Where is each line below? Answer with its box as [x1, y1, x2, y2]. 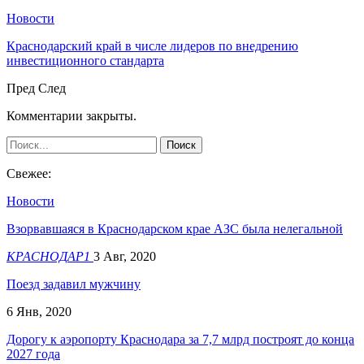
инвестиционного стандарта [6, 53, 164, 67]
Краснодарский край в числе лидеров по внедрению [6, 38, 298, 53]
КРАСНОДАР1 [6, 249, 93, 263]
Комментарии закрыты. [6, 108, 136, 123]
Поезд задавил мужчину [6, 276, 141, 291]
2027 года [6, 346, 60, 361]
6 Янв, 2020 [6, 304, 71, 318]
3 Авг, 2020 [93, 249, 156, 263]
